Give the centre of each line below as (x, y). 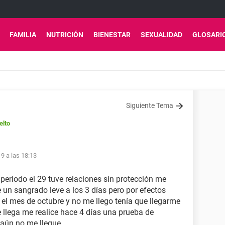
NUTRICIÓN (65, 35)
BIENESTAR (112, 35)
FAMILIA (23, 35)
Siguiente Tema (150, 105)
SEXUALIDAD (161, 35)
